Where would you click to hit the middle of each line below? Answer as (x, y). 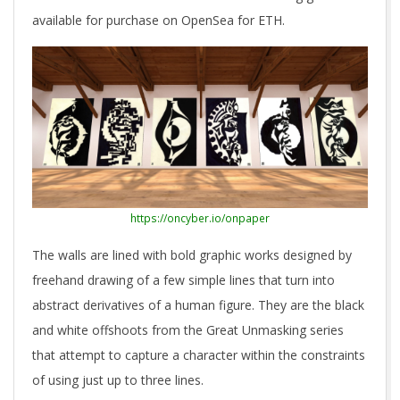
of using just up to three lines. (118, 380)
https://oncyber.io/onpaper (200, 219)
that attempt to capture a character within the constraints (199, 355)
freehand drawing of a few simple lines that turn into (183, 280)
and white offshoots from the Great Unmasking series (188, 330)
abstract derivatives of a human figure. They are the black (198, 305)
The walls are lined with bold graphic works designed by (192, 255)
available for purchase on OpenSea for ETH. (158, 21)
